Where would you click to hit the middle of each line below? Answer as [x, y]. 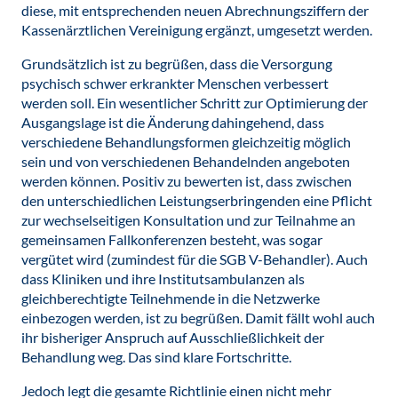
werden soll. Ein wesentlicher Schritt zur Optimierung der [195, 103]
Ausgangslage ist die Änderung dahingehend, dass [173, 122]
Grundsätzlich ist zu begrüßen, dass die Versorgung [177, 64]
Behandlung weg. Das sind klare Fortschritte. [156, 357]
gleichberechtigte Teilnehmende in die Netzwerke [171, 298]
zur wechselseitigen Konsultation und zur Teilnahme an [188, 220]
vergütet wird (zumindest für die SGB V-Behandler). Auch [195, 259]
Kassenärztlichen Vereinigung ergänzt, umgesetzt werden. [197, 30]
